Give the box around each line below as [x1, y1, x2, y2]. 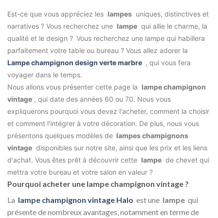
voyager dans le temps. [7, 71, 82, 79]
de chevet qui [162, 156, 209, 164]
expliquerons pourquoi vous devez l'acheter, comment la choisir [7, 107, 209, 116]
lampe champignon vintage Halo [18, 195, 133, 205]
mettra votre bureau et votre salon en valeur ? [7, 168, 153, 177]
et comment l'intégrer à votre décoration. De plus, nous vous [7, 119, 199, 128]
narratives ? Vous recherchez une [7, 22, 117, 31]
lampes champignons [115, 131, 188, 140]
